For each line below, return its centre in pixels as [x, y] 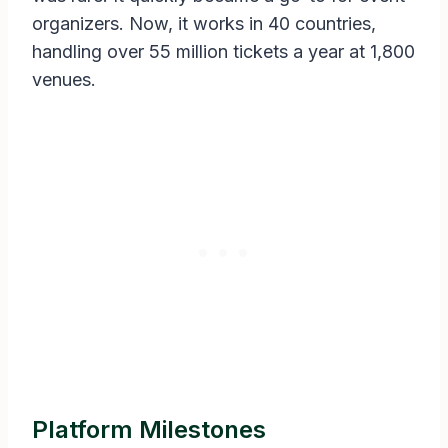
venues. [64, 80]
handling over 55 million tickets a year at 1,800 [223, 52]
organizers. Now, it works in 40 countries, [204, 24]
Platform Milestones [149, 430]
